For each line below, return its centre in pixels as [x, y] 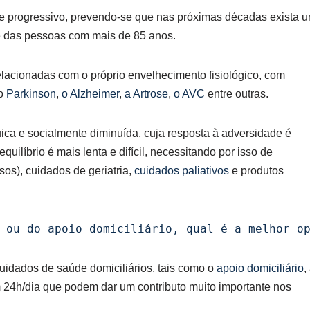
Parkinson [31, 94]
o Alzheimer [90, 94]
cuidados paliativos [182, 171]
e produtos [256, 171]
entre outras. [237, 94]
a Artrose [146, 94]
